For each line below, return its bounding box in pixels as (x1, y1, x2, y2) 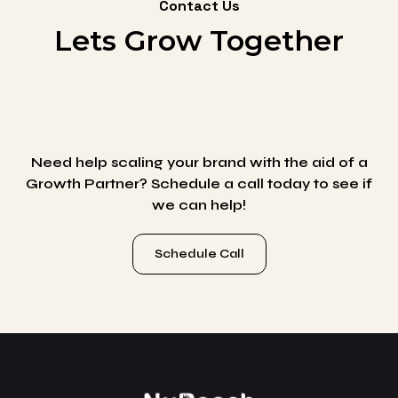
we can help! (152, 196, 246, 214)
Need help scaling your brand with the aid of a (30, 154, 368, 171)
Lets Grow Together (54, 23, 344, 59)
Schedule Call (154, 246, 244, 262)
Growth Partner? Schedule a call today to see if (26, 175, 372, 193)
